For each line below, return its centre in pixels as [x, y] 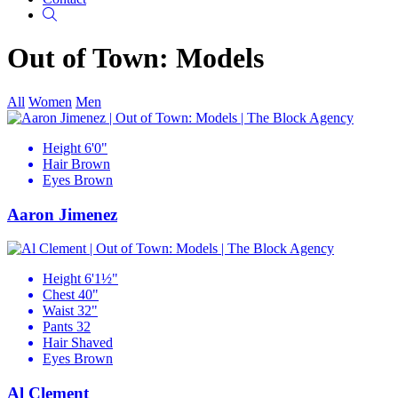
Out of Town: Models [135, 58]
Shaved [92, 343]
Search [75, 14]
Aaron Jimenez [62, 214]
